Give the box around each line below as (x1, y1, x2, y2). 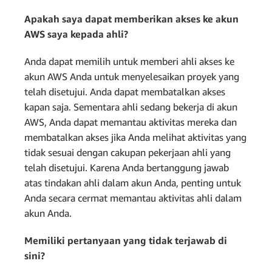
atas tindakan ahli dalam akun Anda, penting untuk (24, 176, 241, 189)
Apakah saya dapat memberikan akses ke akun (24, 12, 239, 25)
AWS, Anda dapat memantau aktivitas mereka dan (24, 115, 237, 128)
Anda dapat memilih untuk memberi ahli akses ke (24, 55, 234, 67)
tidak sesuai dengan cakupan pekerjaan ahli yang (24, 146, 231, 158)
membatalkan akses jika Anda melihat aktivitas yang (24, 131, 246, 143)
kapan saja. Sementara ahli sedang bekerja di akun (24, 100, 237, 113)
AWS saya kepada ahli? (24, 27, 128, 40)
